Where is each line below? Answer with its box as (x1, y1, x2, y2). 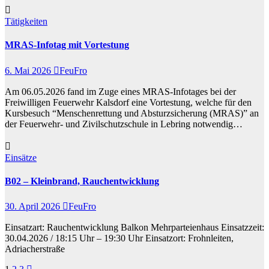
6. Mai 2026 (5, 65, 53, 76)
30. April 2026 (5, 201, 62, 212)
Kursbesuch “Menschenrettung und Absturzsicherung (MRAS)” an (5, 107, 259, 118)
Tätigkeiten (5, 16, 47, 26)
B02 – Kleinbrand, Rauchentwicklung (5, 175, 159, 186)
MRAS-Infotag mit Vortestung (5, 40, 129, 50)
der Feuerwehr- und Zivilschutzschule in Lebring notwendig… (5, 118, 243, 129)
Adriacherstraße (5, 244, 65, 255)
